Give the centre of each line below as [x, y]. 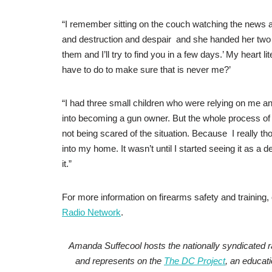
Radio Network [91, 212]
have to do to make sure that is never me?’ [146, 70]
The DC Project [195, 261]
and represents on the [120, 261]
